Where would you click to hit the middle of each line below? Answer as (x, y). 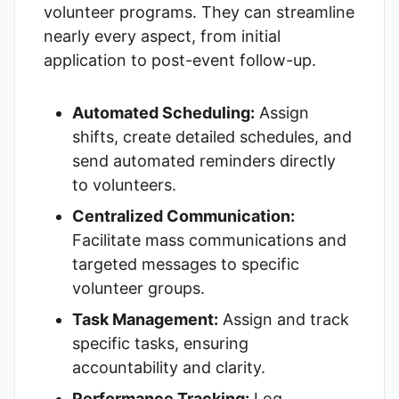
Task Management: (145, 319)
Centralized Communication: (183, 216)
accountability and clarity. (169, 367)
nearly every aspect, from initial (162, 36)
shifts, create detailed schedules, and (212, 137)
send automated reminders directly (204, 161)
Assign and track (284, 319)
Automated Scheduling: (163, 113)
